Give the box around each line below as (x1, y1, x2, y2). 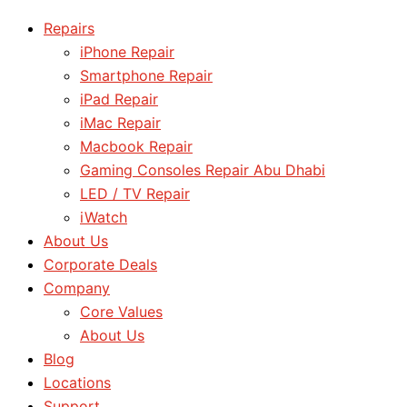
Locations (44, 373, 111, 392)
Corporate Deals (44, 255, 157, 273)
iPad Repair (80, 90, 158, 108)
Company (44, 279, 110, 297)
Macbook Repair (80, 137, 193, 155)
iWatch (80, 208, 127, 226)
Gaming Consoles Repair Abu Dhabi (80, 161, 325, 179)
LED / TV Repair (80, 184, 190, 203)
